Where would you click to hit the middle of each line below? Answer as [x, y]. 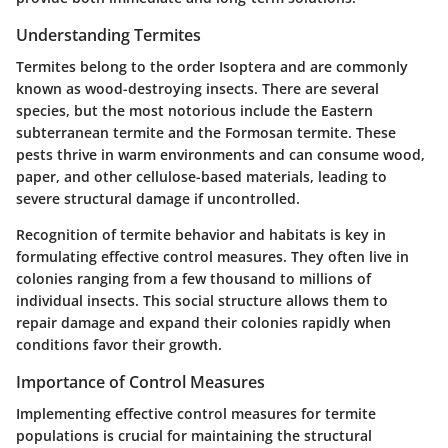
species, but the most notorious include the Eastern [194, 110]
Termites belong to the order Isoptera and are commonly [212, 66]
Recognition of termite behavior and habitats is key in [201, 234]
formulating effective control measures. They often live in [212, 256]
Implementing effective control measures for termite [196, 413]
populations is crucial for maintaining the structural [194, 435]
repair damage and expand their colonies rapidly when [203, 322]
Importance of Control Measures [140, 381]
